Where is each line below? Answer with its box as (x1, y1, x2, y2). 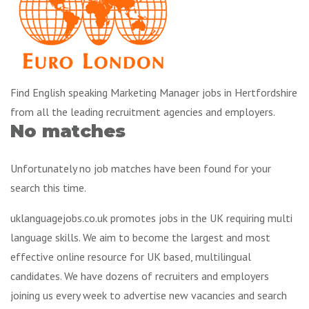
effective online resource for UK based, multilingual (10, 249, 251, 263)
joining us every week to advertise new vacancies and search (10, 288, 287, 302)
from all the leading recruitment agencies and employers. (10, 105, 275, 119)
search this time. (10, 180, 86, 195)
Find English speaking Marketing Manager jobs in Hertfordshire (10, 86, 297, 100)
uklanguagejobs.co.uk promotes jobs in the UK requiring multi (10, 210, 292, 225)
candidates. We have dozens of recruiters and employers (10, 268, 269, 283)
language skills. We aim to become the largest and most (10, 230, 270, 244)
